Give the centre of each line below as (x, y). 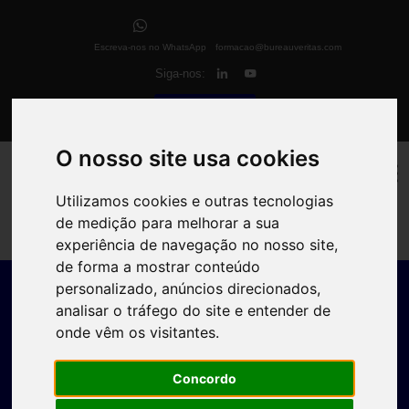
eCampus (214, 110)
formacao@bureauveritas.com (278, 47)
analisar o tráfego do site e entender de (194, 310)
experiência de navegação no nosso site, (197, 244)
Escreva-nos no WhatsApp (150, 47)
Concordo (204, 378)
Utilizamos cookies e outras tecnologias (195, 200)
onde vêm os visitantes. (138, 332)
